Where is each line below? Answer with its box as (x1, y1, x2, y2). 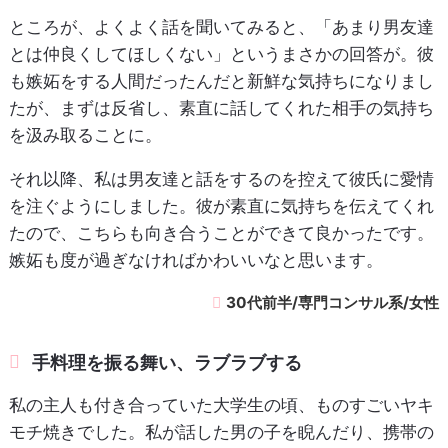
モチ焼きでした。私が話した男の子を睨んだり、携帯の (8, 422, 434, 443)
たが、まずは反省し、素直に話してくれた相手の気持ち (8, 98, 434, 119)
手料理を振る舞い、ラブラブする (32, 352, 303, 374)
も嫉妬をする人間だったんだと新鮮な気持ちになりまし (8, 71, 434, 92)
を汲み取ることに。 (8, 125, 162, 146)
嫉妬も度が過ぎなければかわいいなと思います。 (8, 250, 383, 271)
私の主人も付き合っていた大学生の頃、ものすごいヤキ (8, 395, 434, 416)
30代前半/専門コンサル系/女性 (226, 293, 440, 313)
